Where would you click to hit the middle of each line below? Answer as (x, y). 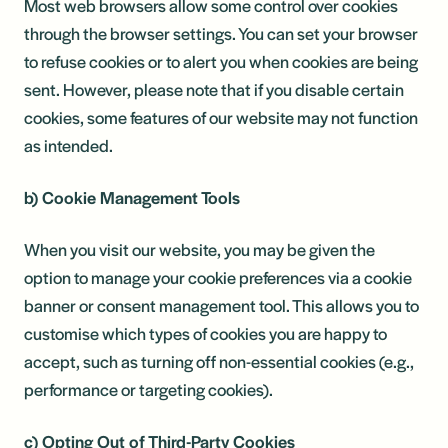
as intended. (68, 145)
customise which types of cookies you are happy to (205, 333)
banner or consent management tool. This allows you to (221, 305)
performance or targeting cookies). (148, 389)
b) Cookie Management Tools (132, 197)
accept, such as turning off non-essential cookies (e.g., (219, 361)
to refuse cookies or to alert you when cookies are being (221, 61)
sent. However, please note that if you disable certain (214, 89)
